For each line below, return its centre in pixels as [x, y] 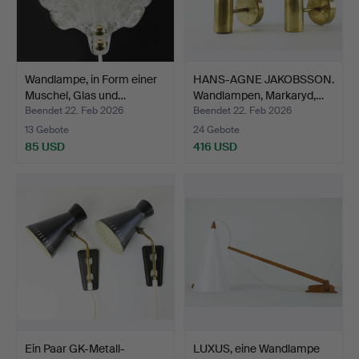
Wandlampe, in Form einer [91, 79]
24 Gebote [216, 129]
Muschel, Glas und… [75, 95]
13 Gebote [47, 129]
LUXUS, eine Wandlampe [256, 348]
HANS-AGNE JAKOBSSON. [264, 79]
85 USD [45, 146]
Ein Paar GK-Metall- [75, 348]
